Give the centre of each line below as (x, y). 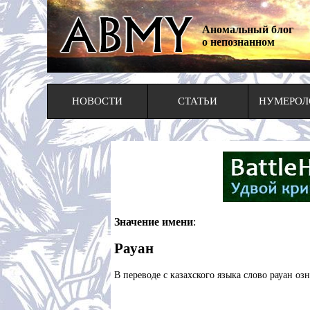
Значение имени (154, 222)
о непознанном (238, 42)
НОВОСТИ (97, 101)
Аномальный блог (247, 29)
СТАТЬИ (198, 101)
